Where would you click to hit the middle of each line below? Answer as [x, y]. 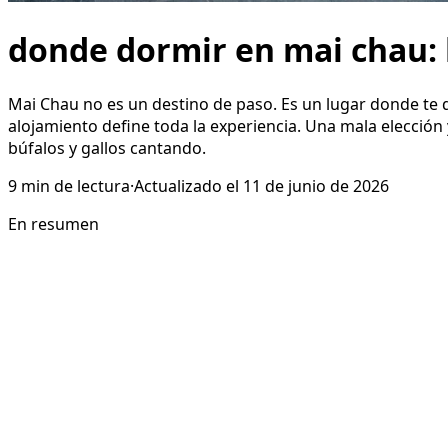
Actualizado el [186, 185]
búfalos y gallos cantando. [107, 147]
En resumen [53, 223]
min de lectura [75, 185]
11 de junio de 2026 [316, 185]
